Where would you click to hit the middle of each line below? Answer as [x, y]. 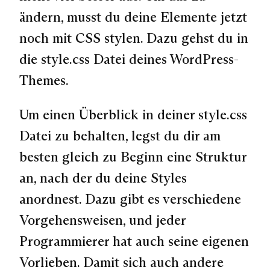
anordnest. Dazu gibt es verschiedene [130, 199]
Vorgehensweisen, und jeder [102, 220]
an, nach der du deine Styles [103, 178]
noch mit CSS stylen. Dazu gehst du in [134, 38]
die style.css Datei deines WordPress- [129, 59]
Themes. [44, 80]
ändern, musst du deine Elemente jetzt [133, 17]
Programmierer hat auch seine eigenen [134, 241]
